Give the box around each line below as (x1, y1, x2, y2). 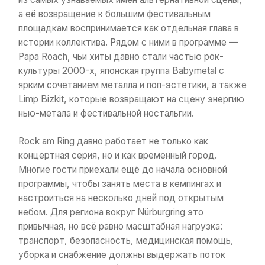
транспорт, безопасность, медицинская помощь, (18, 234, 234, 246)
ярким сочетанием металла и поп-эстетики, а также (18, 79, 247, 91)
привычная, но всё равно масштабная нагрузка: (18, 220, 222, 232)
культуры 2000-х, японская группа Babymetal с (18, 64, 224, 76)
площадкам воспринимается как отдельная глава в (18, 22, 239, 34)
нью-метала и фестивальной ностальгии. (18, 107, 194, 119)
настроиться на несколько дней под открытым (18, 192, 224, 203)
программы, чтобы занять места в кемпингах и (18, 177, 221, 189)
